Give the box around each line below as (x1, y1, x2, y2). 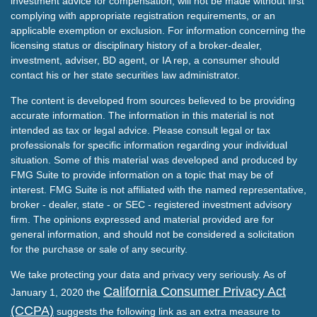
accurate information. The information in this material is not (11, 110, 274, 122)
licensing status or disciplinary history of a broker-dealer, (11, 40, 262, 52)
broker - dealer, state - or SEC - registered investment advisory (11, 199, 292, 211)
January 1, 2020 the (11, 287, 103, 299)
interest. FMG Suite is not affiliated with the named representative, (11, 184, 306, 196)
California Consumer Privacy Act (103, 284, 286, 299)
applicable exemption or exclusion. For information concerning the (11, 25, 306, 37)
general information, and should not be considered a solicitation (11, 229, 294, 241)
